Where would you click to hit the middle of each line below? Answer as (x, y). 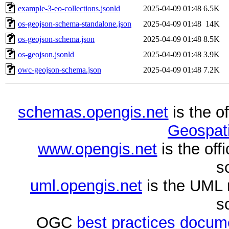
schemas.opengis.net (93, 112)
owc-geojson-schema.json (60, 70)
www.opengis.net (98, 149)
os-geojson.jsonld (46, 54)
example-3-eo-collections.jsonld (69, 8)
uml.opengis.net (86, 186)
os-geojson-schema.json (56, 39)
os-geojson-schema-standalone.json (75, 24)
